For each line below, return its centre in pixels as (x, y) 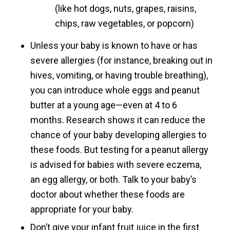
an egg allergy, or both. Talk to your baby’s (113, 180)
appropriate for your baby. (82, 209)
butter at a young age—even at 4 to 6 (103, 105)
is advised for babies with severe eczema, (116, 165)
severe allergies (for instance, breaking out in (121, 61)
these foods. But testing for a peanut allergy (119, 150)
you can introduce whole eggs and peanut (115, 90)
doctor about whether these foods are (107, 195)
